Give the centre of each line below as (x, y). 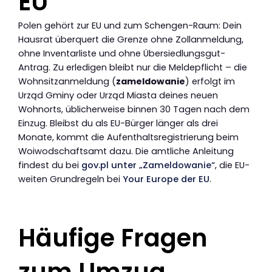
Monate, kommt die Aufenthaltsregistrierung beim (128, 138)
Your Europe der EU (166, 179)
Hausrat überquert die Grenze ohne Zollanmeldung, (131, 40)
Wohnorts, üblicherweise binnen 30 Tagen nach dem (134, 110)
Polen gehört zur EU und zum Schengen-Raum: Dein (130, 26)
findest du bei (50, 165)
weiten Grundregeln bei (70, 179)
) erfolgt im (210, 82)
